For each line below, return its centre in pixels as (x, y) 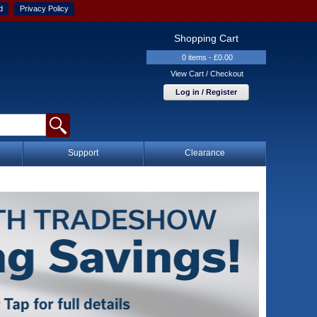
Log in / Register (206, 92)
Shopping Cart (206, 38)
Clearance (204, 153)
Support (83, 153)
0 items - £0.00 (207, 57)
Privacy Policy (44, 8)
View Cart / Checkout (207, 74)
